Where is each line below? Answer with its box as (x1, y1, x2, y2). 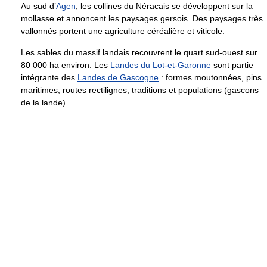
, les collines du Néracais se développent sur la (76, 1, 253, 11)
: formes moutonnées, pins (159, 73, 262, 83)
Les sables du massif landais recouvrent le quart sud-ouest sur (21, 48, 257, 58)
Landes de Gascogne (77, 73, 159, 83)
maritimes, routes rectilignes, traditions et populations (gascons (21, 85, 259, 95)
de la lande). (21, 98, 68, 108)
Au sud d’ (21, 1, 56, 11)
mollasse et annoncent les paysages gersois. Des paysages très (21, 14, 263, 24)
